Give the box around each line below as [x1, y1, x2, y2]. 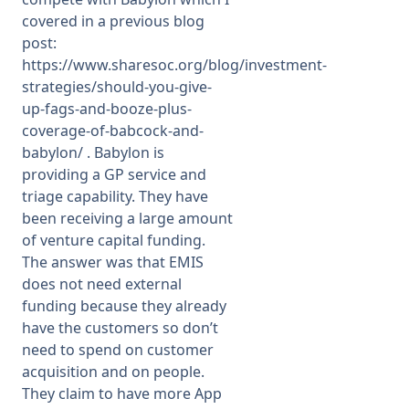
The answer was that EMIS [22, 252, 204, 272]
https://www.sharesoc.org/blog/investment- [22, 55, 327, 75]
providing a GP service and [22, 164, 206, 184]
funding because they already [22, 296, 226, 316]
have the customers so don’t [22, 318, 218, 338]
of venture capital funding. [22, 230, 205, 250]
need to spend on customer [22, 340, 214, 360]
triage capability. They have [22, 186, 208, 206]
